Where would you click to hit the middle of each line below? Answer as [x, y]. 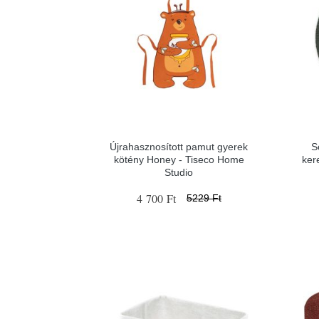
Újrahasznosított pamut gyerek [179, 146]
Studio [179, 172]
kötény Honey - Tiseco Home [179, 159]
